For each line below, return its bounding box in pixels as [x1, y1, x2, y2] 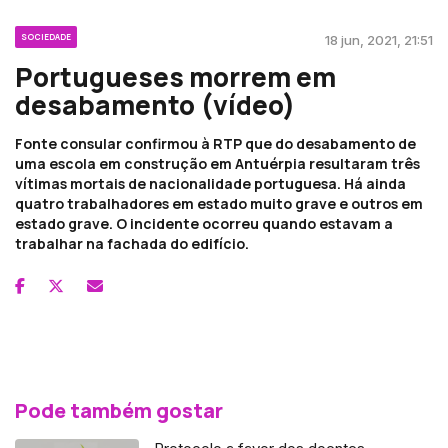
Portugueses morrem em [15, 58, 336, 95]
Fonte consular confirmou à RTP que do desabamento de [15, 133, 416, 153]
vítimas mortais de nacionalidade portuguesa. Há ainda [15, 173, 406, 193]
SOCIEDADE [21, 30, 71, 42]
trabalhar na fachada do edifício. [15, 233, 249, 253]
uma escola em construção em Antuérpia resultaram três [15, 153, 420, 173]
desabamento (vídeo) [15, 86, 295, 123]
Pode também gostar [15, 396, 223, 424]
